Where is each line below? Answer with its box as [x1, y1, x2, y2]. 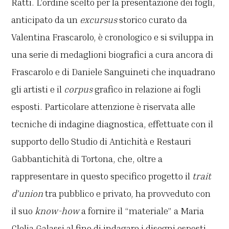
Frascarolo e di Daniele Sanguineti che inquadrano [11, 66, 216, 78]
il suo [11, 205, 35, 217]
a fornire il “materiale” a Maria [79, 205, 204, 217]
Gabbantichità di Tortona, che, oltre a [11, 153, 163, 165]
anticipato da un [11, 14, 80, 26]
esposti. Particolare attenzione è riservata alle [11, 101, 196, 112]
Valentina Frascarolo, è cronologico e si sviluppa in [11, 31, 214, 43]
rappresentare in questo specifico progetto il [11, 170, 193, 182]
